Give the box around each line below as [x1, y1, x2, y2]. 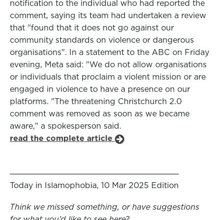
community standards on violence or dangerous [10, 35, 194, 45]
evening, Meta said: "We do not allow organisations [10, 60, 207, 69]
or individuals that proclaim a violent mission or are [10, 72, 206, 82]
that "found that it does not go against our [10, 23, 174, 32]
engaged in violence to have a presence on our [10, 84, 190, 94]
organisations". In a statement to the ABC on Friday [10, 48, 209, 57]
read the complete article [10, 134, 115, 143]
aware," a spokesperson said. [10, 121, 121, 131]
